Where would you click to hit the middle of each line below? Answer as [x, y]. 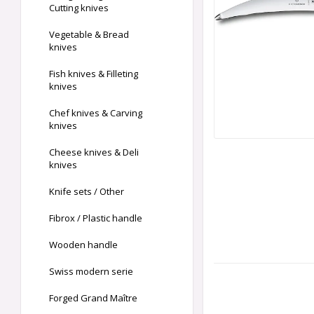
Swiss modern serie [91, 272]
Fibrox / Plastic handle [96, 218]
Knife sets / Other [87, 192]
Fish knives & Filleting [94, 74]
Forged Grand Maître [93, 298]
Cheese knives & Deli [94, 152]
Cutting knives [79, 8]
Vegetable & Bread [89, 35]
